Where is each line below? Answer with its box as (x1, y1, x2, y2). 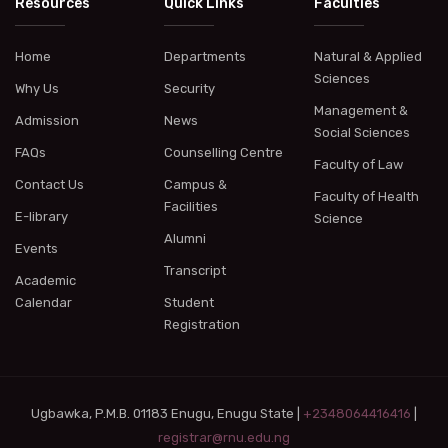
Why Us (15, 80, 59, 96)
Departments (164, 48, 247, 64)
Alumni (164, 230, 207, 246)
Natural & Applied (313, 48, 422, 64)
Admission (15, 112, 79, 128)
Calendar (15, 294, 72, 310)
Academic (15, 272, 76, 288)
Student (164, 294, 215, 310)
